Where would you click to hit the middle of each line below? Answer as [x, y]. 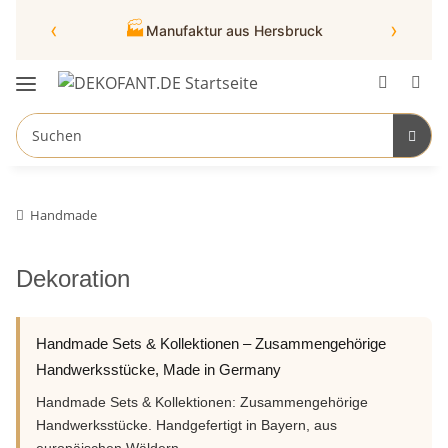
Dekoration [73, 278]
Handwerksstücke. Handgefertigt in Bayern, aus [186, 424]
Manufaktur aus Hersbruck [234, 30]
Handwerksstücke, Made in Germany [158, 369]
